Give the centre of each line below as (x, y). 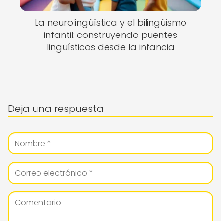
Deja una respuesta (56, 109)
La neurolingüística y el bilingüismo (110, 22)
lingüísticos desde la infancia (110, 47)
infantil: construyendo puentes (110, 35)
